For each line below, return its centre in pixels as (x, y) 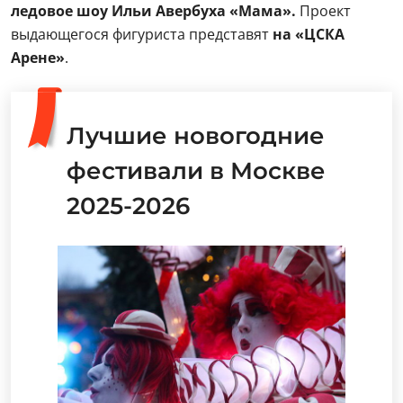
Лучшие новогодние (196, 136)
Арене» (38, 58)
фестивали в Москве (196, 171)
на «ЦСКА (309, 34)
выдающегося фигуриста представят (142, 34)
